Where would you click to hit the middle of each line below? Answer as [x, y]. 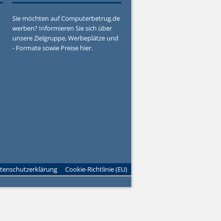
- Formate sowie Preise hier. [53, 48]
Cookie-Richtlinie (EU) [96, 169]
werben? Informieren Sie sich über [62, 28]
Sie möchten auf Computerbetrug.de [66, 18]
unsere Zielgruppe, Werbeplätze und [66, 38]
